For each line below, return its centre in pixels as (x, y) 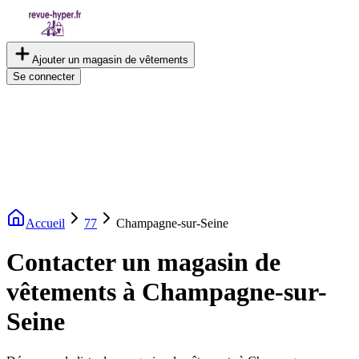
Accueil (45, 223)
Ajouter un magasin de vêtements (110, 60)
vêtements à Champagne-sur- (167, 292)
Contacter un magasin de (143, 262)
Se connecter (44, 77)
